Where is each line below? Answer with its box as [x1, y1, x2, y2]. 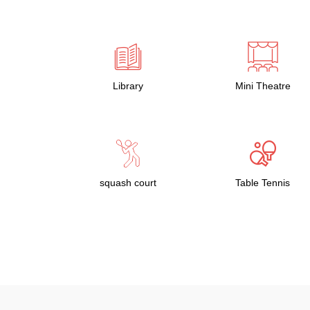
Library [112, 80, 143, 91]
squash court [99, 177, 156, 188]
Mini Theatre [235, 80, 291, 91]
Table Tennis [235, 177, 290, 188]
